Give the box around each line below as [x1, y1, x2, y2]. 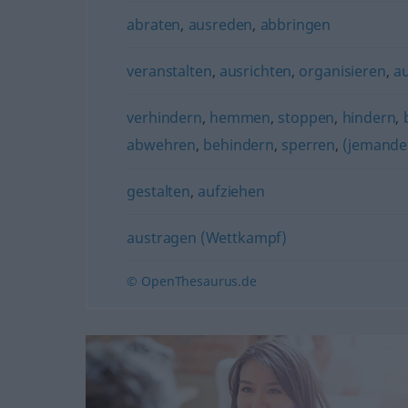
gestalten [127, 181, 190, 201]
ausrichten [219, 61, 292, 81]
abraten [127, 15, 181, 35]
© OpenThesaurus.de [127, 272, 257, 290]
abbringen [260, 15, 331, 35]
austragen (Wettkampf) [127, 228, 288, 248]
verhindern [127, 107, 202, 127]
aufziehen [198, 181, 265, 201]
